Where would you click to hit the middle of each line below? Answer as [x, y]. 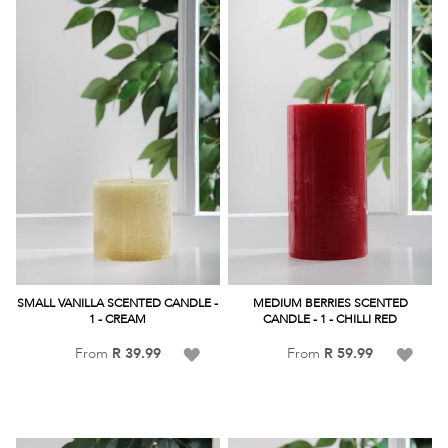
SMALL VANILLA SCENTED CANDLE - [118, 302]
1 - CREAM [118, 318]
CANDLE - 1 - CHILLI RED [330, 318]
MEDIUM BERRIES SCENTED [330, 302]
